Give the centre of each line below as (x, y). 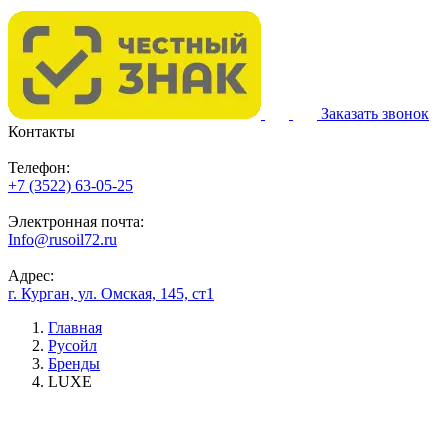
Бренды (74, 363)
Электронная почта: (76, 221)
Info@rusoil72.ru (62, 239)
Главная (75, 327)
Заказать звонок (375, 113)
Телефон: (39, 167)
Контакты (41, 131)
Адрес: (31, 275)
